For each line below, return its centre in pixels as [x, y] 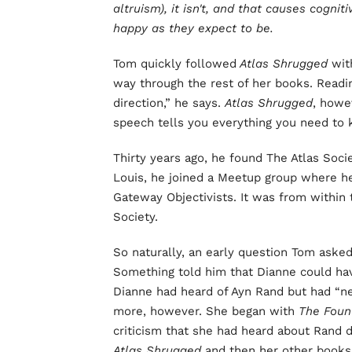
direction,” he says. [169, 103]
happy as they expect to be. [193, 29]
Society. [136, 217]
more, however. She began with [206, 312]
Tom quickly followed [175, 64]
